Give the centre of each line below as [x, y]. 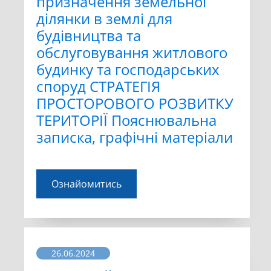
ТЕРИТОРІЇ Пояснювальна [126, 120]
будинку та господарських [128, 70]
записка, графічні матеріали [135, 137]
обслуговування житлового [132, 53]
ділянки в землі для [104, 19]
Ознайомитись [87, 184]
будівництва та [89, 36]
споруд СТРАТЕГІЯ [98, 87]
